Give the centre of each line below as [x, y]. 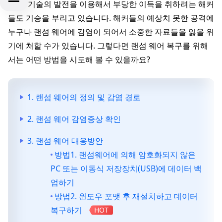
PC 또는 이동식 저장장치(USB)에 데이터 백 [126, 168]
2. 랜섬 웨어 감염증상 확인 [74, 119]
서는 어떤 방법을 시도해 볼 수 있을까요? [79, 59]
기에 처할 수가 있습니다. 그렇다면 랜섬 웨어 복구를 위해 [108, 46]
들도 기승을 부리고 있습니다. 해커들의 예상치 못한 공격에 [111, 18]
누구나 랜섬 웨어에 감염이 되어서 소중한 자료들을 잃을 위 [111, 32]
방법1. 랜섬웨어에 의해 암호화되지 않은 [125, 155]
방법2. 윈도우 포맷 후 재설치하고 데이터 [126, 196]
